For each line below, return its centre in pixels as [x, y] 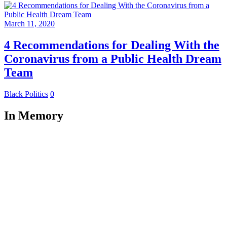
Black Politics [26, 94]
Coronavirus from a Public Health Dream [113, 59]
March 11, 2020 [29, 24]
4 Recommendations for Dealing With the [112, 45]
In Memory [34, 116]
